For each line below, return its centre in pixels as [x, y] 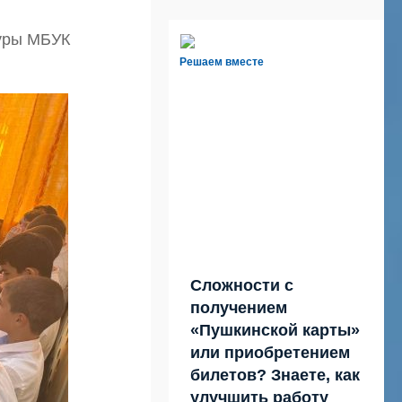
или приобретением [270, 352]
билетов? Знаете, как [275, 375]
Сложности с [242, 285]
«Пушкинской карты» [275, 330]
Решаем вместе [222, 61]
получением [239, 307]
